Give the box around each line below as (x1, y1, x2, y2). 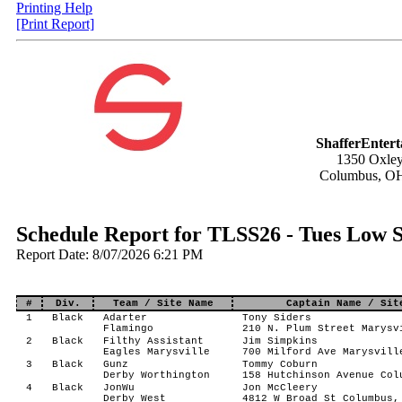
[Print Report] (16, 16, 94, 31)
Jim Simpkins (241, 336, 318, 346)
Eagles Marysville (102, 346, 210, 357)
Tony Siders (241, 312, 311, 323)
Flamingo (102, 323, 153, 334)
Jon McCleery (241, 382, 318, 393)
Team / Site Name (112, 298, 214, 309)
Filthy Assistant (102, 336, 204, 346)
